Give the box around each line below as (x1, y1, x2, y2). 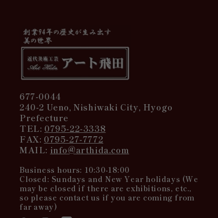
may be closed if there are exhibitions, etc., (19, 182, 192, 193)
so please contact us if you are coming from (19, 192, 195, 202)
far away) (19, 201, 57, 212)
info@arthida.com (50, 143, 129, 156)
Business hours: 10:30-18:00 (19, 164, 129, 175)
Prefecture (19, 111, 69, 124)
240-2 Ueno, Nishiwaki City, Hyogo (19, 100, 173, 113)
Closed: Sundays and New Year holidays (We (19, 173, 199, 184)
